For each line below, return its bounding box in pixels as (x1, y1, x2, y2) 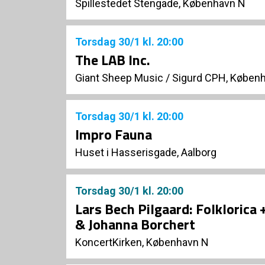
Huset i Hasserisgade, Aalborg (75, 146, 216, 159)
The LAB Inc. (75, 49, 150, 71)
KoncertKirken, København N (75, 236, 209, 249)
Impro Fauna (75, 124, 152, 146)
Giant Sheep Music (75, 72, 163, 85)
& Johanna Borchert (75, 214, 195, 235)
